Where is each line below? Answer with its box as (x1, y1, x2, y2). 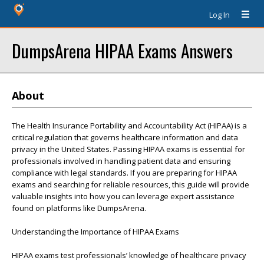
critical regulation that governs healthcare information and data (12, 132, 238, 143)
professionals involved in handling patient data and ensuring (12, 156, 230, 166)
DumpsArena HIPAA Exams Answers (12, 38, 233, 63)
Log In (209, 9, 230, 20)
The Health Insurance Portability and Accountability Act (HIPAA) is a (12, 120, 247, 131)
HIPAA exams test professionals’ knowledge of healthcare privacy (12, 250, 246, 260)
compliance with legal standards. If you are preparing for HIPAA (12, 167, 237, 178)
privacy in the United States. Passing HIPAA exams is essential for (12, 144, 245, 154)
